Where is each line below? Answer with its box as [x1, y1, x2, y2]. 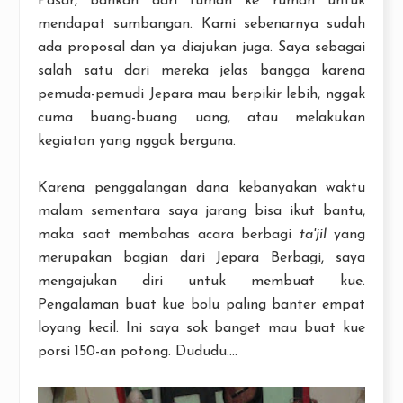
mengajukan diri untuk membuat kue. [38, 273, 365, 289]
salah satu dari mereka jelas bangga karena [38, 63, 365, 78]
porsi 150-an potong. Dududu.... [38, 344, 237, 359]
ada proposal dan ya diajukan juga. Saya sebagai [38, 40, 365, 55]
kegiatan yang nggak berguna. [38, 133, 236, 148]
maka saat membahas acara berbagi [38, 227, 300, 242]
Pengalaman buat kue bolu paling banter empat [38, 297, 365, 312]
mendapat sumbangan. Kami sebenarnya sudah [38, 16, 365, 31]
